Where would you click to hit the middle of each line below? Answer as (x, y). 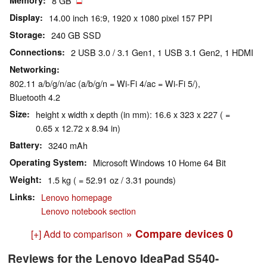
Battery (24, 145)
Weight (24, 180)
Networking (33, 69)
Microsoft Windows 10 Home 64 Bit (159, 163)
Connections (36, 52)
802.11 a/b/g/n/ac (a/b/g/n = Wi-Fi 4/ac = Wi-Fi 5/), (105, 83)
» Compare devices (176, 234)
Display (25, 18)
